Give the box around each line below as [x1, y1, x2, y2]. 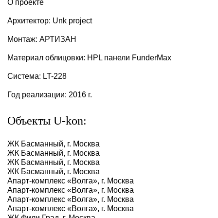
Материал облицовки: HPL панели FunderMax [7, 54, 171, 62]
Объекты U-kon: [7, 114, 87, 127]
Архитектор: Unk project [7, 17, 92, 25]
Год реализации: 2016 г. [7, 91, 92, 99]
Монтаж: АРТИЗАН [7, 35, 76, 44]
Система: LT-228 [7, 72, 67, 81]
